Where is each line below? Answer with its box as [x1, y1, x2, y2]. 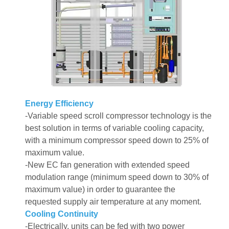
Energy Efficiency [25, 99, 94, 108]
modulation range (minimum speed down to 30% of [25, 173, 209, 182]
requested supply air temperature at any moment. [25, 197, 201, 207]
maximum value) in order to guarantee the [25, 185, 175, 194]
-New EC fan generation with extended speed [25, 161, 190, 170]
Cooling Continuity [25, 210, 98, 219]
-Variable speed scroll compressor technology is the [25, 111, 212, 121]
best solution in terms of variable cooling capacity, [25, 124, 204, 133]
